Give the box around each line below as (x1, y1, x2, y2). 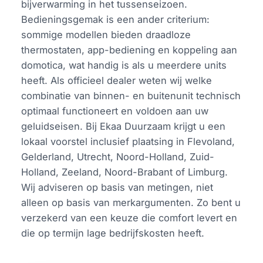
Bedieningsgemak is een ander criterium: (21, 13, 210, 25)
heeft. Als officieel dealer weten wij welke (21, 74, 213, 86)
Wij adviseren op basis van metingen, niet (21, 181, 214, 193)
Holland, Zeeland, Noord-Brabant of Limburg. (21, 166, 228, 178)
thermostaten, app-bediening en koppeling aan (21, 43, 238, 56)
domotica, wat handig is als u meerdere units (21, 59, 227, 71)
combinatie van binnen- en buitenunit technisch (21, 89, 241, 102)
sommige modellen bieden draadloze (21, 28, 191, 41)
